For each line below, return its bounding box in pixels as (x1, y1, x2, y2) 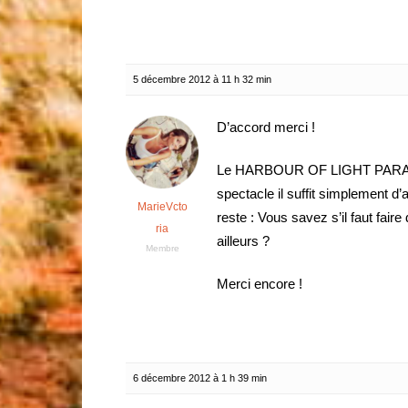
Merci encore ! (217, 276, 302, 291)
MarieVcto (137, 200, 188, 213)
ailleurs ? (217, 233, 270, 249)
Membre (145, 243, 179, 253)
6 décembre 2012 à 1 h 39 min (133, 372, 267, 383)
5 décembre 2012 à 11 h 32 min (133, 74, 271, 85)
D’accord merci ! (217, 119, 315, 135)
